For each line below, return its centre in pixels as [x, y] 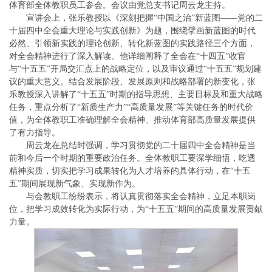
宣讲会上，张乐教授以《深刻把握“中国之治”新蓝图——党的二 [144, 18]
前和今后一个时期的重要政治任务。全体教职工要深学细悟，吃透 [132, 158]
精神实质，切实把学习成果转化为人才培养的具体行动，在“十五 [130, 171]
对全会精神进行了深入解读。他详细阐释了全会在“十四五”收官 [127, 56]
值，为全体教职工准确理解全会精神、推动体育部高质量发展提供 [132, 120]
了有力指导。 [35, 132]
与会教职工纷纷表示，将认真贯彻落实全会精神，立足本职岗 [141, 196]
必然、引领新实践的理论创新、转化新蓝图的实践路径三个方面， [132, 43]
